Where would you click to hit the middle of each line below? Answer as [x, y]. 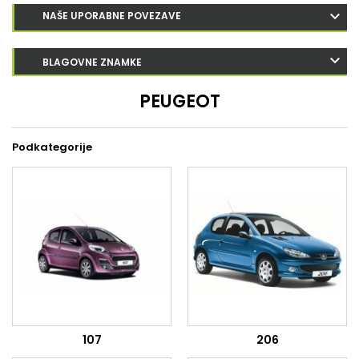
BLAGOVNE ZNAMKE [92, 62]
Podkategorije [52, 147]
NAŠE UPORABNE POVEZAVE [112, 16]
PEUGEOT [179, 101]
